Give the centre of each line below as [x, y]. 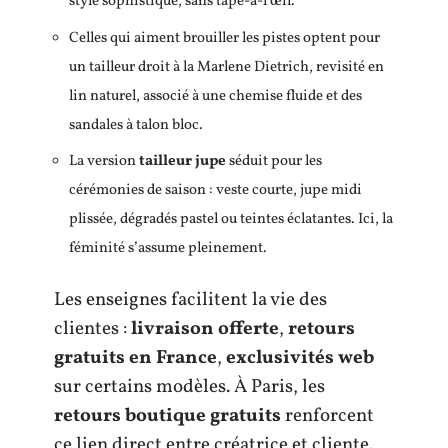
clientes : [92, 328]
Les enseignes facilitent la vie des [190, 299]
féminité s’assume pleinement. [168, 249]
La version [104, 162]
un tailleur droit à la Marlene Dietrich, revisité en [226, 67]
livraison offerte [205, 328]
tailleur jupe [182, 162]
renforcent [327, 415]
